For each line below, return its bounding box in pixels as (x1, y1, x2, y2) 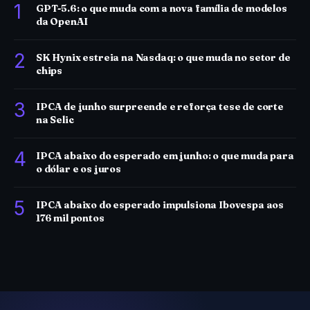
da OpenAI (36, 15, 88, 28)
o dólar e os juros (36, 163, 121, 175)
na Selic (36, 113, 74, 126)
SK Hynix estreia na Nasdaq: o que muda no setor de (36, 51, 291, 64)
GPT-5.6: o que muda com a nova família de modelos (36, 2, 287, 15)
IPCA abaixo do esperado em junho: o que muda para (36, 149, 294, 162)
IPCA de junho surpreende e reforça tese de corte (36, 100, 284, 113)
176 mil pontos (36, 212, 104, 224)
